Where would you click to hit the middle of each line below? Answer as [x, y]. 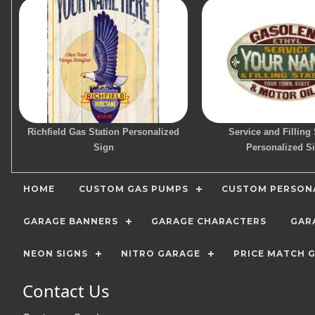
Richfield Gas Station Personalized [103, 132]
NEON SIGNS [56, 253]
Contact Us [66, 291]
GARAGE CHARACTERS [209, 221]
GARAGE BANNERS [71, 221]
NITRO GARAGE [161, 253]
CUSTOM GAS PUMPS [134, 189]
